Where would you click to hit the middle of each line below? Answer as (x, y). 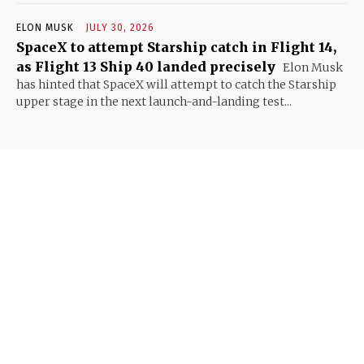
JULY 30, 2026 (120, 27)
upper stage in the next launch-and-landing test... (154, 101)
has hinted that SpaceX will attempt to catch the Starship (176, 84)
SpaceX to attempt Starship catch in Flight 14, (176, 47)
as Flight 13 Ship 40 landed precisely (146, 66)
